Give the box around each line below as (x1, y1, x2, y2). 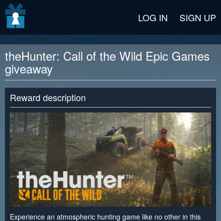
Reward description (10, 91, 86, 104)
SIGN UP (180, 11, 216, 24)
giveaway (5, 60, 53, 77)
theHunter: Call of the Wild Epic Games (5, 47, 210, 64)
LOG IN (138, 11, 168, 24)
